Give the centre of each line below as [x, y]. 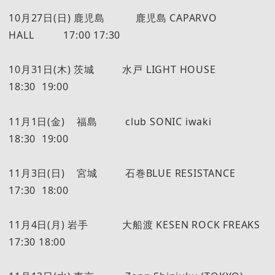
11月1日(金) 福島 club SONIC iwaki [134, 121]
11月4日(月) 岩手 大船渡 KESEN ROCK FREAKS [136, 225]
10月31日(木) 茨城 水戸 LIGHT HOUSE [133, 70]
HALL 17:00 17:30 [65, 35]
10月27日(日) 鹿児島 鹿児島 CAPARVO [113, 17]
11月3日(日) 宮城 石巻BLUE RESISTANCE [133, 173]
